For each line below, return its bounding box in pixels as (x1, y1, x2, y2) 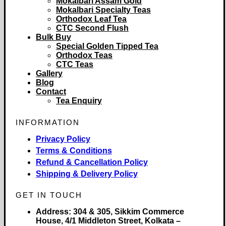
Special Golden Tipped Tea (56, 41, 158, 50)
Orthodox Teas (56, 50, 112, 60)
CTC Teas (56, 60, 93, 69)
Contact (36, 87, 66, 96)
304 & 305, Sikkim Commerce (71, 207, 184, 216)
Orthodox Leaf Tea (56, 14, 127, 23)
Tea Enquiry (56, 96, 102, 105)
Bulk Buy (36, 32, 71, 41)
